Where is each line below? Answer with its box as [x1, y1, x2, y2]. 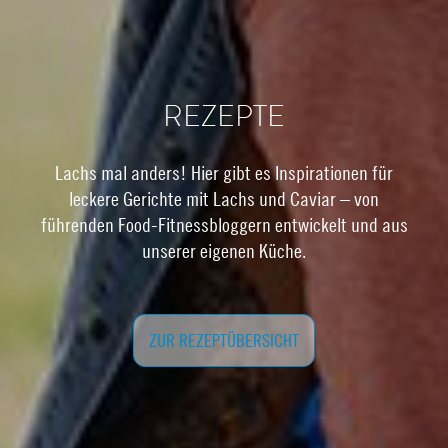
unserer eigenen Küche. [142, 237, 306, 263]
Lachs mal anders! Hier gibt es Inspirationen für [55, 159, 393, 185]
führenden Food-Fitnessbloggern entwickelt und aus [40, 211, 408, 237]
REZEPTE [163, 104, 285, 135]
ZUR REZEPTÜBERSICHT [149, 329, 299, 351]
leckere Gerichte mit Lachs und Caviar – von [69, 185, 379, 211]
